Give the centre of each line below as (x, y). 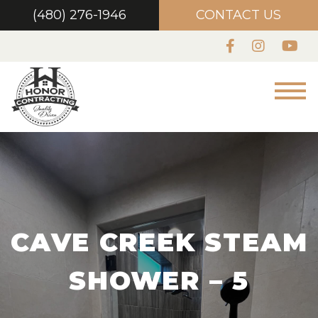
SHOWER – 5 (159, 280)
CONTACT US (238, 15)
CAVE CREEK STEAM (159, 242)
